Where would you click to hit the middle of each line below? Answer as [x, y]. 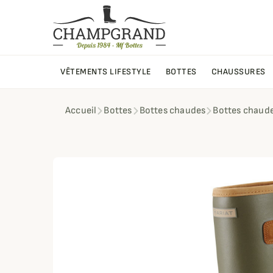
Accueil [81, 111]
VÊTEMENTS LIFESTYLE [106, 72]
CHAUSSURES [238, 72]
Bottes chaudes [172, 111]
